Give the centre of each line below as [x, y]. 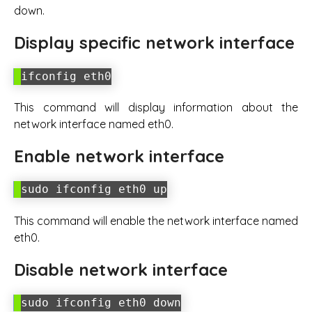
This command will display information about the [156, 108]
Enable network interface [119, 156]
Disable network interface [121, 269]
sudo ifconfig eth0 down [101, 303]
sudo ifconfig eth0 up [94, 189]
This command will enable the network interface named [156, 220]
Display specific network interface [154, 43]
